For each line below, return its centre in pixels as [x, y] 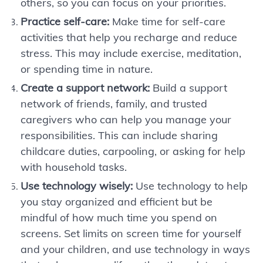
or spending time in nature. [87, 69]
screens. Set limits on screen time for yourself [131, 233]
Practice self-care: [65, 21]
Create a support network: [85, 88]
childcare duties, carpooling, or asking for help [133, 151]
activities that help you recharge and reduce [129, 37]
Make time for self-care [167, 21]
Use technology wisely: [77, 186]
